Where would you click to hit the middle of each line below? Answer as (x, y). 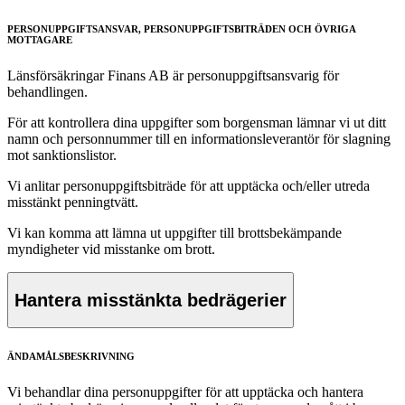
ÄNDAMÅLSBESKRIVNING (71, 357)
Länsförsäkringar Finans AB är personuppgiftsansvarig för (173, 75)
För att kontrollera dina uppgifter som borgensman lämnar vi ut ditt (197, 122)
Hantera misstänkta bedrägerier (151, 300)
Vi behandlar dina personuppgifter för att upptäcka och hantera (185, 392)
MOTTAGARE (40, 39)
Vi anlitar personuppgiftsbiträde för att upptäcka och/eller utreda (188, 185)
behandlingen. (47, 91)
